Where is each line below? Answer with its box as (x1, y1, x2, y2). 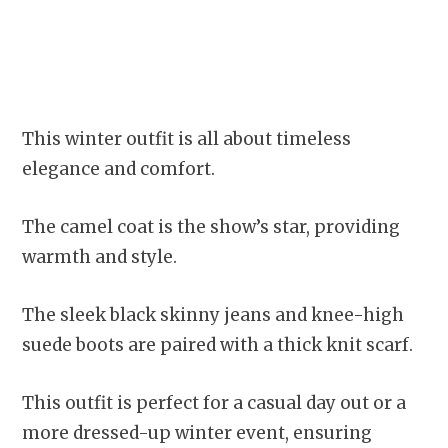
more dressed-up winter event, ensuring (22, 422, 372, 445)
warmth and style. (22, 246, 181, 269)
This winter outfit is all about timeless (22, 128, 351, 151)
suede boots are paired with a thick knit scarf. (22, 334, 417, 357)
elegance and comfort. (22, 158, 219, 181)
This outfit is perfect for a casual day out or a (22, 392, 406, 415)
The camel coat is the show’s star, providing (22, 216, 400, 239)
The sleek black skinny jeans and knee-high (22, 304, 404, 327)
